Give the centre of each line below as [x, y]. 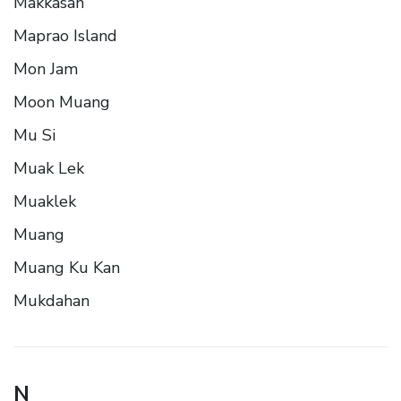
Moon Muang [62, 102]
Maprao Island [65, 35]
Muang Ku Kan [67, 267]
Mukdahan [51, 300]
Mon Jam [46, 68]
